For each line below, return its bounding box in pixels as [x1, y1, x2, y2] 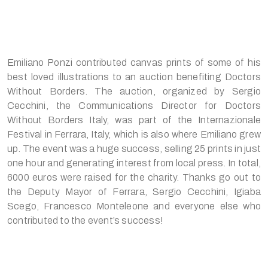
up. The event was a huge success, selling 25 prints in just [7, 143, 261, 154]
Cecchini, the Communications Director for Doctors [7, 100, 261, 111]
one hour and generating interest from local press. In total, [7, 157, 261, 168]
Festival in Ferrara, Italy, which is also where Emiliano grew [7, 129, 261, 139]
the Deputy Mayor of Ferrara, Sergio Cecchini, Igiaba [7, 186, 261, 197]
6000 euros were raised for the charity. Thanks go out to [7, 172, 261, 182]
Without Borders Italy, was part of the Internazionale [7, 114, 261, 125]
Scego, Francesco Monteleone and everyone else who [7, 200, 261, 211]
